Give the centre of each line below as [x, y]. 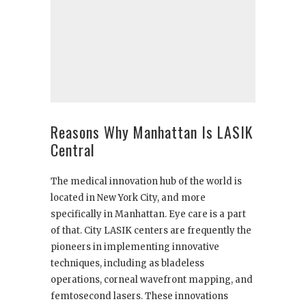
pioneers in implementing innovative [135, 247]
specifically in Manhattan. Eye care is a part [148, 214]
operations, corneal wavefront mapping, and [152, 279]
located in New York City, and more [128, 197]
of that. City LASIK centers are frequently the [151, 230]
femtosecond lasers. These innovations [139, 296]
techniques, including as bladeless [127, 263]
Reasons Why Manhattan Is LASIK [152, 131]
